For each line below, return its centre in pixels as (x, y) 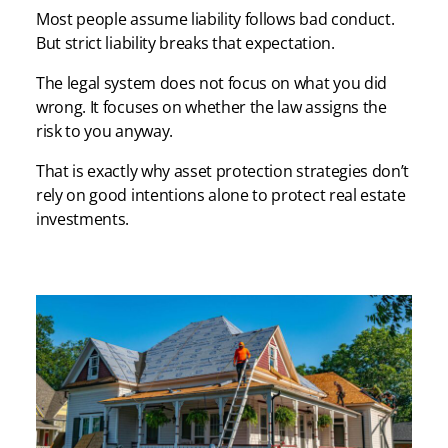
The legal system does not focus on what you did (211, 83)
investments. (83, 219)
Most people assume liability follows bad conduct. (215, 19)
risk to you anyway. (104, 131)
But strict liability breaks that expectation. (187, 43)
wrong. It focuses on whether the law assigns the (211, 107)
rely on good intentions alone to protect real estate (221, 195)
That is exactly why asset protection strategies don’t (223, 171)
